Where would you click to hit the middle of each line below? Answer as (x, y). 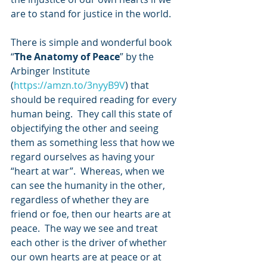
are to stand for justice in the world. (92, 14)
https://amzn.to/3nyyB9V (69, 85)
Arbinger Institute (52, 71)
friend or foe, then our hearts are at (92, 214)
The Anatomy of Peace (67, 57)
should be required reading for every (95, 100)
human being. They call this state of (92, 114)
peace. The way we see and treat (86, 228)
